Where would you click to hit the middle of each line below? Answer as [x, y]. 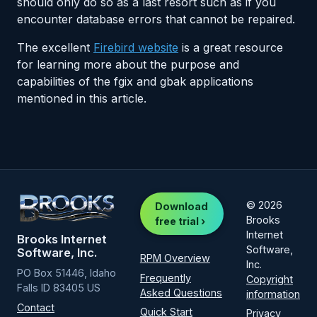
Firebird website [136, 48]
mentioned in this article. [82, 99]
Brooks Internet [62, 240]
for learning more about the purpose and [128, 65]
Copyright [270, 279]
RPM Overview [175, 258]
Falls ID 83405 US [59, 288]
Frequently [165, 277]
